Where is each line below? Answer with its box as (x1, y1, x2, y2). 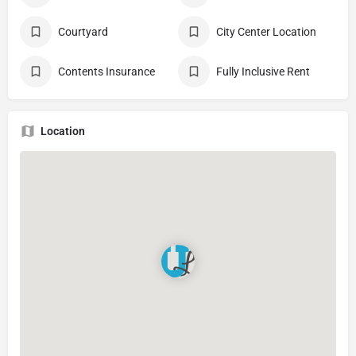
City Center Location (216, 25, 316, 38)
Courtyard (58, 25, 108, 38)
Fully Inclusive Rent (216, 64, 310, 78)
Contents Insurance (58, 64, 155, 78)
